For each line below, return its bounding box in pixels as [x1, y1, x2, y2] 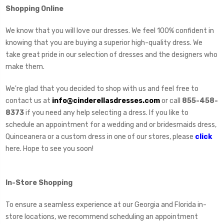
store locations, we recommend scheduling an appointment [5, 212, 198, 221]
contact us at [5, 96, 52, 105]
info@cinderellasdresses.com [52, 96, 160, 105]
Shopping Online [5, 4, 65, 13]
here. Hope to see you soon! [5, 144, 95, 153]
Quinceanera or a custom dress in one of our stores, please [5, 132, 195, 141]
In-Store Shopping [5, 178, 72, 187]
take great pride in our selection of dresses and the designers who [5, 50, 217, 59]
